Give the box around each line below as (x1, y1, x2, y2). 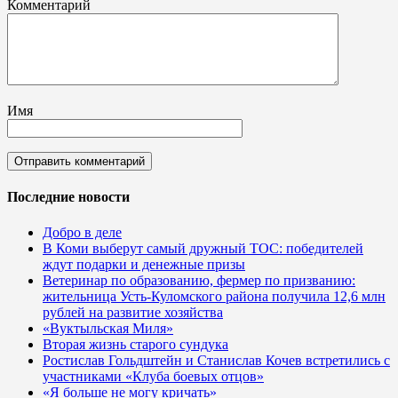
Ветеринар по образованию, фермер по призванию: (43, 272, 355, 288)
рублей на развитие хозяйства (43, 304, 223, 320)
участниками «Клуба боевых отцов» (43, 368, 264, 384)
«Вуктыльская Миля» (43, 320, 173, 336)
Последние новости (7, 189, 130, 205)
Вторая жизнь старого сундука (43, 336, 228, 352)
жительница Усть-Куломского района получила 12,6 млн (43, 288, 386, 304)
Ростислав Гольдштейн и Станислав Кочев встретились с (43, 352, 390, 368)
